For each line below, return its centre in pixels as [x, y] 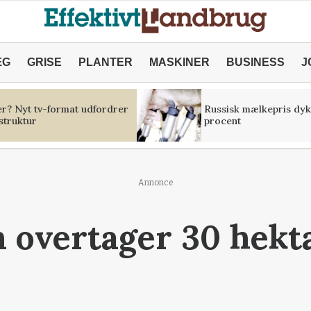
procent [222, 121]
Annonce [155, 183]
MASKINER [179, 62]
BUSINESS [255, 62]
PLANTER [105, 62]
